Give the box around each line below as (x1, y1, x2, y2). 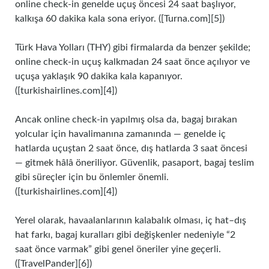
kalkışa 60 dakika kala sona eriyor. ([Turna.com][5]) (15, 14, 225, 23)
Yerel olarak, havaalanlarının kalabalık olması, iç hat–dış (15, 216, 246, 225)
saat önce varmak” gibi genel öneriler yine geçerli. (15, 244, 221, 254)
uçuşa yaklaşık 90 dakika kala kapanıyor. (15, 71, 183, 81)
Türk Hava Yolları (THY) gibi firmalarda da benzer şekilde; (15, 43, 250, 52)
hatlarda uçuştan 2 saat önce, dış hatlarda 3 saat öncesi (15, 144, 247, 153)
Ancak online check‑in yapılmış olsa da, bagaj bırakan (15, 115, 237, 124)
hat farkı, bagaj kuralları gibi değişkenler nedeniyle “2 (15, 230, 235, 240)
